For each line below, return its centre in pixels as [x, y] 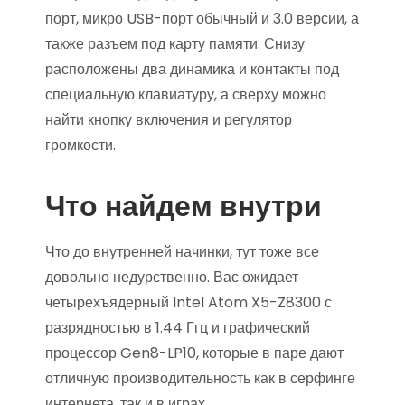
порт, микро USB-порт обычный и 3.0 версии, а [202, 19]
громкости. [80, 145]
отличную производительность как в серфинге [200, 378]
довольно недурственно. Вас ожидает [172, 277]
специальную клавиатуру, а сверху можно [186, 94]
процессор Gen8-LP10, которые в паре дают [194, 353]
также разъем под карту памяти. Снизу [175, 44]
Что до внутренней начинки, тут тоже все [182, 252]
